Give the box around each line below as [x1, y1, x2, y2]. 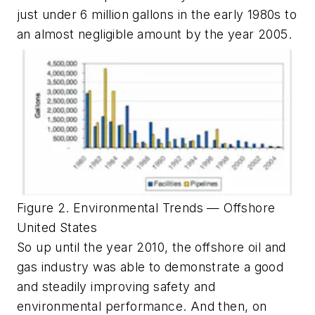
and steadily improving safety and [17, 278, 216, 294]
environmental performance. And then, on [17, 298, 267, 314]
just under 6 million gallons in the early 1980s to [17, 6, 297, 22]
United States [17, 219, 98, 235]
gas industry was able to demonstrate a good [17, 259, 284, 274]
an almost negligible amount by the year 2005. [17, 26, 292, 41]
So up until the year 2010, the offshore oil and [17, 239, 286, 255]
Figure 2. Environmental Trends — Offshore [17, 200, 276, 215]
